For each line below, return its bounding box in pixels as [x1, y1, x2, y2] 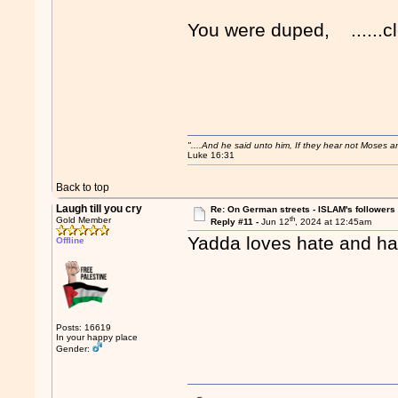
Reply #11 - [210, 217, 261, 227]
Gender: [56, 344, 93, 354]
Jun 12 [260, 217, 290, 227]
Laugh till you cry [56, 203, 143, 215]
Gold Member [56, 215, 112, 225]
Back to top [56, 181, 110, 194]
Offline [56, 235, 85, 245]
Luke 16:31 [187, 150, 235, 160]
